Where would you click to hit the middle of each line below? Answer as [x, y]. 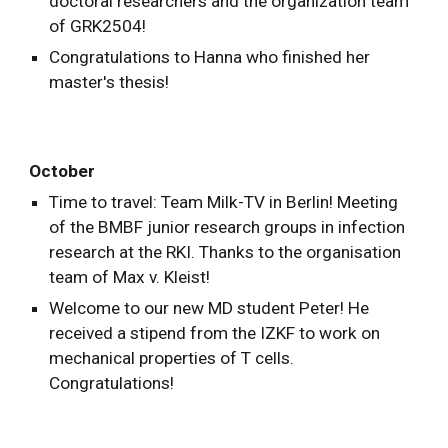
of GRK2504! [98, 26]
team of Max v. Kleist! [130, 277]
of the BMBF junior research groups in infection [227, 227]
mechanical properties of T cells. [172, 358]
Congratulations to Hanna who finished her [210, 57]
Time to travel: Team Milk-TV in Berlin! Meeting [224, 202]
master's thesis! [109, 82]
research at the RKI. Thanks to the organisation [225, 252]
